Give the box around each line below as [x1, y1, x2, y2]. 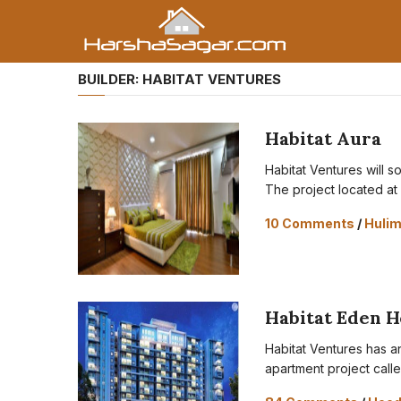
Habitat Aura [265, 127, 382, 149]
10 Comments [265, 216, 355, 231]
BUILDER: [78, 71, 142, 88]
